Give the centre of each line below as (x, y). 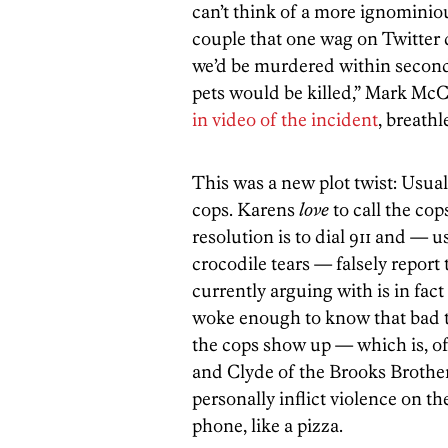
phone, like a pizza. (267, 425)
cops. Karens (245, 209)
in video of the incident (285, 119)
